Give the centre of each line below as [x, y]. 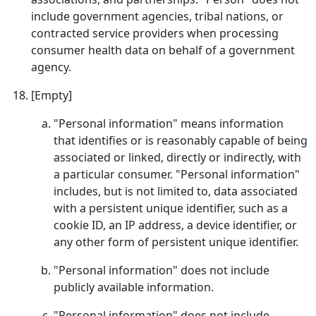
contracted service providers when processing [155, 33]
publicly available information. [134, 287]
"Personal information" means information [169, 123]
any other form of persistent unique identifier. [176, 242]
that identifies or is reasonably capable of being [181, 140]
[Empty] [51, 95]
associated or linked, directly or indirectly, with [177, 157]
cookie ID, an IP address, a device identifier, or [175, 225]
